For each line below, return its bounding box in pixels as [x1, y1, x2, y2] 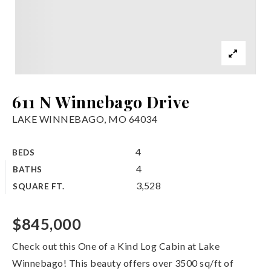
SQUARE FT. [13, 181, 64, 191]
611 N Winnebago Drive [12, 91, 190, 113]
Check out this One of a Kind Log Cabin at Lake [12, 240, 220, 252]
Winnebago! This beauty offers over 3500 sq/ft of [12, 257, 233, 269]
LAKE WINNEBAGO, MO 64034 [12, 113, 157, 125]
